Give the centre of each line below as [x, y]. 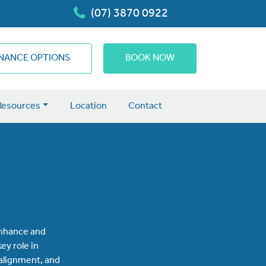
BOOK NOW [150, 58]
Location [88, 106]
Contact [145, 106]
